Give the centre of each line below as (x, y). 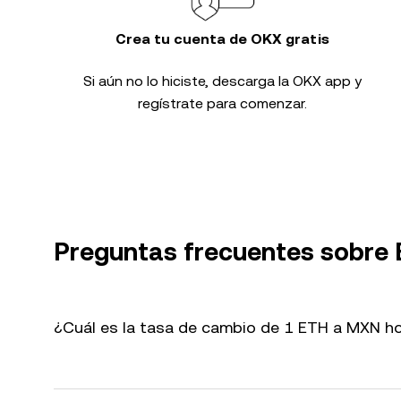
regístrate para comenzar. (222, 103)
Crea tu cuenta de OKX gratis (222, 39)
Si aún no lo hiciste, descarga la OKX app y (222, 81)
